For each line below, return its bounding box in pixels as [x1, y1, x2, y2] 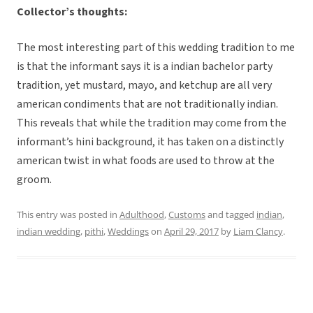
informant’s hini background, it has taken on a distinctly [17, 134, 284, 150]
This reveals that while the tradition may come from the [17, 115, 286, 131]
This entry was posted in [17, 208, 119, 221]
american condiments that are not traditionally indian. [17, 96, 278, 112]
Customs [168, 208, 205, 221]
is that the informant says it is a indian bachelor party [17, 59, 272, 75]
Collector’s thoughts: [17, 4, 127, 20]
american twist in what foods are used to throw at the [17, 153, 275, 169]
